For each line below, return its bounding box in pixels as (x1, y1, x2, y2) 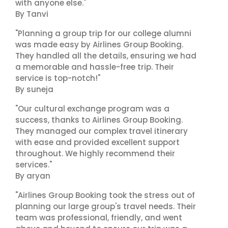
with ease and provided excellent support (15, 137, 180, 148)
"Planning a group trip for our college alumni (15, 28, 191, 39)
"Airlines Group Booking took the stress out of (15, 190, 195, 201)
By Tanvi (15, 9, 48, 19)
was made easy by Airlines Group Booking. (15, 39, 183, 50)
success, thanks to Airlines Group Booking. (15, 115, 183, 125)
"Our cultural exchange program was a (15, 103, 169, 114)
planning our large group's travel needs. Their (15, 201, 196, 212)
